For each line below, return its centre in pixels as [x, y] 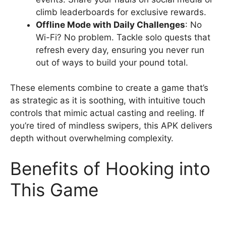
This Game [54, 189]
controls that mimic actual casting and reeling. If [107, 113]
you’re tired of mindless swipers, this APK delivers [111, 126]
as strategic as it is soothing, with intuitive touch [108, 100]
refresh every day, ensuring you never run [120, 50]
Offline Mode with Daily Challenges [110, 24]
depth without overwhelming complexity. [92, 138]
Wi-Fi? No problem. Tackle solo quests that [123, 37]
